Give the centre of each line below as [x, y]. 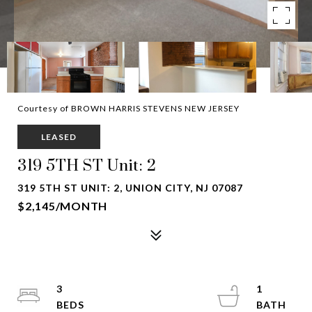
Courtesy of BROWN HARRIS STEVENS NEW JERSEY [128, 108]
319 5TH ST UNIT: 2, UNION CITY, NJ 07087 [130, 188]
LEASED [59, 137]
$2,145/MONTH [62, 206]
